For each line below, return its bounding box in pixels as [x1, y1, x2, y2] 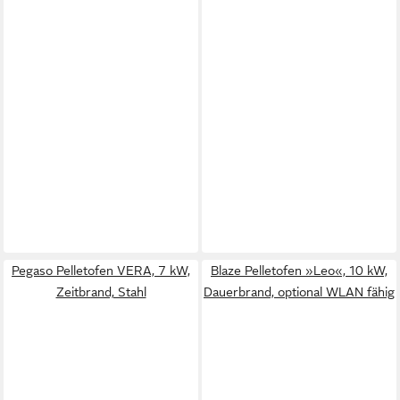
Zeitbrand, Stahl [55, 284, 146, 299]
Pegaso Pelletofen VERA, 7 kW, [12, 262, 190, 278]
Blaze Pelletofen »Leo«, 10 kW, [211, 262, 387, 278]
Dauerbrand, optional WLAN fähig [204, 284, 395, 299]
